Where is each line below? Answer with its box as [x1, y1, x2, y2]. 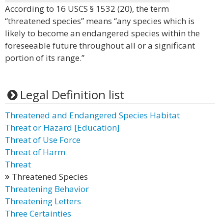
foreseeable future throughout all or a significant [5, 40, 195, 51]
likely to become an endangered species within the [5, 27, 200, 39]
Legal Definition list [20, 86, 125, 103]
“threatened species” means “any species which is [5, 15, 194, 27]
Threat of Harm [5, 146, 65, 158]
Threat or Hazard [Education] [5, 122, 120, 133]
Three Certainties [5, 208, 71, 219]
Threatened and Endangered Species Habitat [5, 110, 180, 121]
